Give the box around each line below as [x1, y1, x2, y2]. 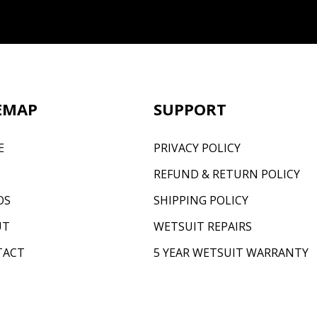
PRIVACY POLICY [154, 139, 241, 156]
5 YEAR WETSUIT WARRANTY [154, 244, 309, 260]
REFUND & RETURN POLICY [154, 166, 301, 182]
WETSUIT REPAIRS [154, 218, 253, 234]
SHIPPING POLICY [154, 192, 249, 208]
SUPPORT [154, 98, 227, 120]
